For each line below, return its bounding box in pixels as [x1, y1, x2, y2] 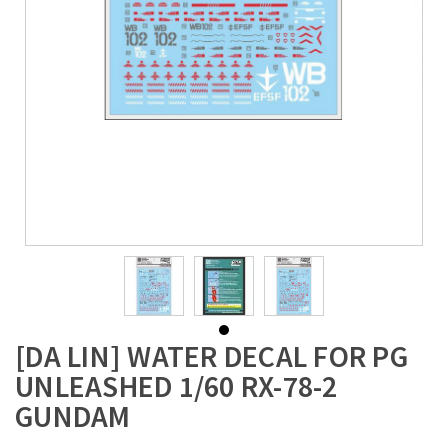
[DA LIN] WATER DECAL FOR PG [15, 337, 408, 375]
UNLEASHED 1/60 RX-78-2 [15, 367, 338, 405]
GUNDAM [15, 397, 131, 435]
